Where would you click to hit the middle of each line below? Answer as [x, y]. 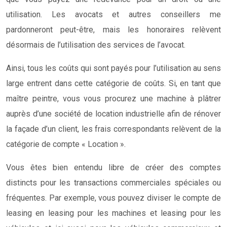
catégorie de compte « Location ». [66, 144]
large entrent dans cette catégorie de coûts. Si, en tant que [113, 83]
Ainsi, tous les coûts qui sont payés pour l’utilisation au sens [113, 68]
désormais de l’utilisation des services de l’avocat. [96, 45]
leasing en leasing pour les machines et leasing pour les [113, 213]
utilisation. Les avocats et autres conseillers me [113, 14]
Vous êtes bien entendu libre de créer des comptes [113, 167]
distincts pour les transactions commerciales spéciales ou [113, 182]
